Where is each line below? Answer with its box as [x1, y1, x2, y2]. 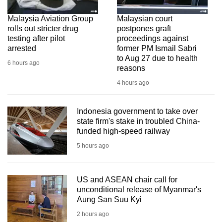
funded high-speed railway [77, 127, 170, 136]
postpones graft [117, 24, 171, 33]
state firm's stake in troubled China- [77, 117, 200, 126]
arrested [7, 44, 36, 53]
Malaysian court [117, 14, 172, 23]
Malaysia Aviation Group [7, 14, 93, 23]
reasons [117, 64, 145, 73]
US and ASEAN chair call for [77, 175, 177, 184]
